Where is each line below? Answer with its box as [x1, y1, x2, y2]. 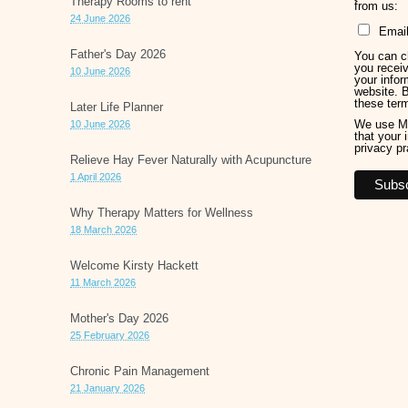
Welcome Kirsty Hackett [70, 259, 199, 272]
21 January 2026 [70, 382, 145, 393]
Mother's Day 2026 [70, 311, 168, 325]
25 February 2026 [70, 330, 149, 341]
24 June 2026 [70, 13, 130, 24]
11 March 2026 [70, 277, 136, 288]
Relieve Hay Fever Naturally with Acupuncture [70, 153, 311, 167]
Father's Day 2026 [70, 47, 166, 61]
